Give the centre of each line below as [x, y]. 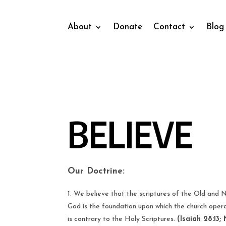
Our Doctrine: [96, 171]
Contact [169, 27]
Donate [128, 27]
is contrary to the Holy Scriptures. [123, 219]
